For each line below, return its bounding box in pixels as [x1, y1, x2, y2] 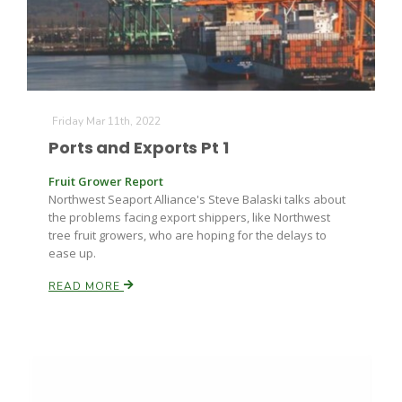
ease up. [48, 245, 96, 261]
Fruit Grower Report [48, 173, 163, 189]
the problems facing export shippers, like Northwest [48, 209, 330, 225]
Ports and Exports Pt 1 [48, 136, 229, 159]
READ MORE [48, 279, 124, 293]
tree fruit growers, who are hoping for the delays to [48, 227, 327, 243]
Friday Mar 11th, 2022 [52, 114, 161, 128]
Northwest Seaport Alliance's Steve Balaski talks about [48, 191, 345, 207]
